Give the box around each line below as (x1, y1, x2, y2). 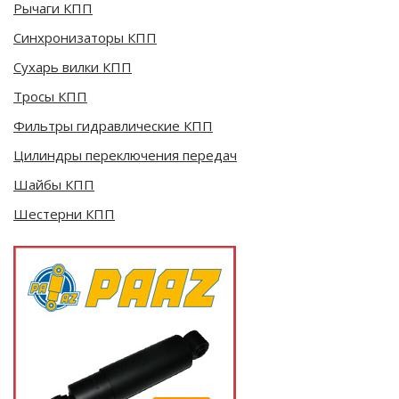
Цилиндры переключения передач (13, 145, 237, 164)
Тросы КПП (13, 86, 87, 105)
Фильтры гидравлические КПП (13, 116, 213, 134)
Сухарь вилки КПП (13, 57, 132, 76)
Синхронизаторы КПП (13, 28, 157, 46)
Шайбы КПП (13, 175, 94, 193)
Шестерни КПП (13, 204, 115, 223)
